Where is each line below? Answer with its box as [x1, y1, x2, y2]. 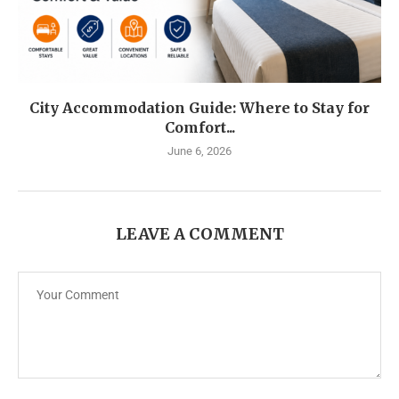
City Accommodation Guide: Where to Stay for [29, 99, 370, 118]
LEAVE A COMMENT [115, 224, 284, 245]
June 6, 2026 [167, 144, 232, 159]
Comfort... [164, 118, 235, 137]
